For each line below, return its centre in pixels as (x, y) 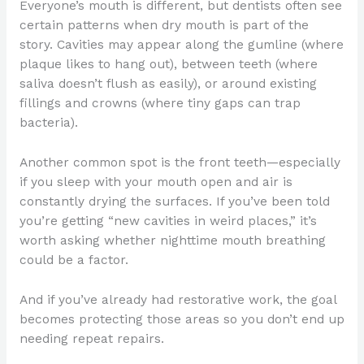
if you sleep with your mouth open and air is (156, 182)
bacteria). (48, 123)
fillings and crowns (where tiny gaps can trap (160, 104)
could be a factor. (74, 260)
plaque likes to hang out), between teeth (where (168, 65)
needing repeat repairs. (91, 338)
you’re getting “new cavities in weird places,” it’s (168, 221)
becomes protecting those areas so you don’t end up (182, 319)
